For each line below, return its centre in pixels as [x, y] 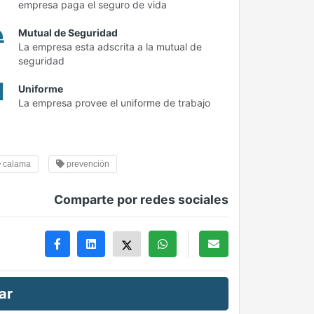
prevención [87, 164]
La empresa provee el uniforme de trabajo [114, 103]
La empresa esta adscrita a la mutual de [110, 47]
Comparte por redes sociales [141, 200]
